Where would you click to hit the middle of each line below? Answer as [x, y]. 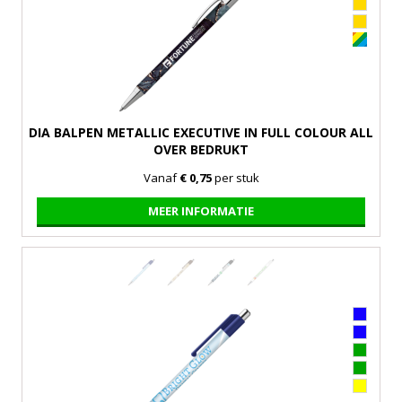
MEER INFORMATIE [201, 210]
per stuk [235, 177]
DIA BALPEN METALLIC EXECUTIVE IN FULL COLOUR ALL [201, 132]
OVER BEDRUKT [201, 149]
